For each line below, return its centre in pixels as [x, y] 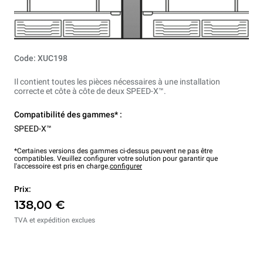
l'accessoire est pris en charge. [62, 166]
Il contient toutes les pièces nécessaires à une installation [117, 82]
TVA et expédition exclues [55, 220]
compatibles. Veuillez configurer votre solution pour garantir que [116, 159]
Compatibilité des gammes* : [68, 115]
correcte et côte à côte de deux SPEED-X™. [90, 91]
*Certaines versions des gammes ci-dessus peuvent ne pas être [113, 151]
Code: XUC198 [41, 58]
